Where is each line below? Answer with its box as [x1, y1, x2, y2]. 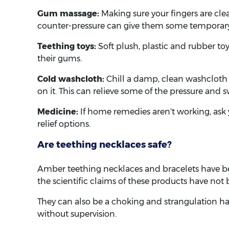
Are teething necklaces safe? [37, 139, 172, 151]
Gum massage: [37, 9, 99, 19]
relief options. [37, 119, 90, 129]
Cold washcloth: [37, 74, 104, 84]
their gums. [37, 54, 82, 64]
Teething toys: [37, 41, 96, 52]
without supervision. [37, 209, 117, 219]
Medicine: [37, 107, 78, 117]
